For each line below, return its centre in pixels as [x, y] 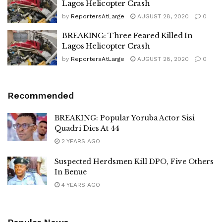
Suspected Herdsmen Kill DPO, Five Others [134, 161]
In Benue [71, 172]
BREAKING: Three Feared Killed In [127, 35]
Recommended [41, 95]
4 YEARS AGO [80, 185]
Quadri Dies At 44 [87, 128]
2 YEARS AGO [80, 141]
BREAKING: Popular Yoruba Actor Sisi [125, 118]
